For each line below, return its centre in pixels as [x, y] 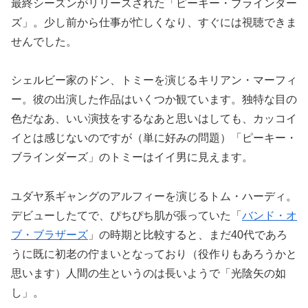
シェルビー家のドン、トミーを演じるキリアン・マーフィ [154, 80]
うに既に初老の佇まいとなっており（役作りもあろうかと [154, 254]
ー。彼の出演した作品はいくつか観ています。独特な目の [154, 100]
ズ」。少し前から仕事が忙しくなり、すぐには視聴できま [154, 22]
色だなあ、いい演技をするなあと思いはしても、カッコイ [154, 119]
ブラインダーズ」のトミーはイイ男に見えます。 [132, 157]
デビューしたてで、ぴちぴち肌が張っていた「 [126, 216]
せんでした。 [44, 41]
